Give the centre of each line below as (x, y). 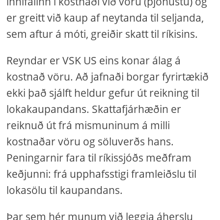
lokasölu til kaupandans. (65, 190)
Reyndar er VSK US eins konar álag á (94, 60)
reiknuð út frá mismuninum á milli (88, 125)
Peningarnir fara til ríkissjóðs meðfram (99, 158)
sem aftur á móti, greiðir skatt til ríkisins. (102, 34)
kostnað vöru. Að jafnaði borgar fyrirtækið (108, 77)
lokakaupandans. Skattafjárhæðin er (94, 109)
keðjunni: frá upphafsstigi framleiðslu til (102, 174)
